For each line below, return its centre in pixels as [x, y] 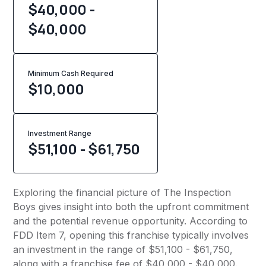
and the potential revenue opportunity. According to [131, 221]
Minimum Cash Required [71, 74]
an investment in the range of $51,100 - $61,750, [123, 250]
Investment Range [60, 134]
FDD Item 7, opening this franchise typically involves [131, 235]
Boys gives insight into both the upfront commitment [131, 207]
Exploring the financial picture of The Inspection [122, 193]
